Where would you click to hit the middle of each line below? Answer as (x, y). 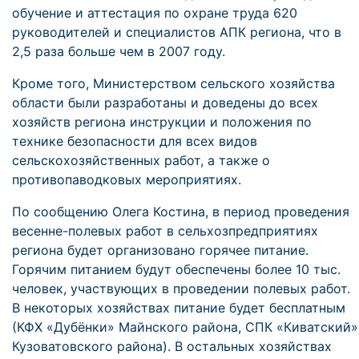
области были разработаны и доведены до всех (165, 103)
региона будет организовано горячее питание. (160, 250)
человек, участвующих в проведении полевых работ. (181, 288)
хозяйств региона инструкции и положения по (162, 122)
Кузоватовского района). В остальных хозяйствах (172, 346)
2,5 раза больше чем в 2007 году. (119, 51)
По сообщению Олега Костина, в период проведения (181, 212)
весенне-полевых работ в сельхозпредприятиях (165, 231)
